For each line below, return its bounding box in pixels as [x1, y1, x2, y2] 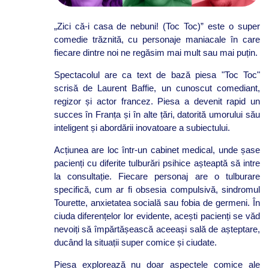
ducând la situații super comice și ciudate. [53, 237, 217, 248]
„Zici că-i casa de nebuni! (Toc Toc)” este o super [53, 21, 260, 32]
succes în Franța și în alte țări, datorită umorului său [53, 109, 260, 120]
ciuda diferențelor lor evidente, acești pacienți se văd [53, 211, 260, 222]
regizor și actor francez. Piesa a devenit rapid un [53, 96, 260, 107]
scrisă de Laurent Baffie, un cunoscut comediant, [53, 83, 260, 94]
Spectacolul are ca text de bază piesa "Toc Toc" [53, 70, 260, 80]
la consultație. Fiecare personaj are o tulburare [53, 171, 260, 182]
